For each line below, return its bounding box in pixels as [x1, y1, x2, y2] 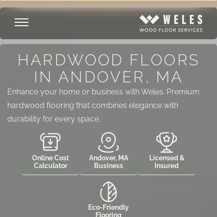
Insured [155, 162, 179, 170]
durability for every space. [7, 114, 100, 124]
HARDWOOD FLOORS [17, 51, 200, 69]
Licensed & [149, 154, 185, 162]
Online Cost [32, 154, 69, 162]
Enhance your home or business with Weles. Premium [7, 87, 200, 96]
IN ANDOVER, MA [33, 68, 184, 86]
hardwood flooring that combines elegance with [7, 101, 178, 110]
